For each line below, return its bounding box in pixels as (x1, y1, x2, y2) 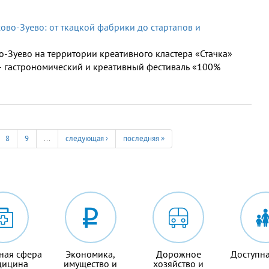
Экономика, (65, 248, 116, 261)
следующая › (65, 133, 108, 144)
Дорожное (156, 248, 201, 261)
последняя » (122, 133, 165, 144)
